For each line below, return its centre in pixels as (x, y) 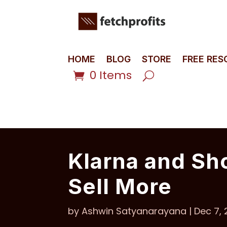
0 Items (111, 75)
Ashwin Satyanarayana (134, 211)
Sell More (120, 186)
